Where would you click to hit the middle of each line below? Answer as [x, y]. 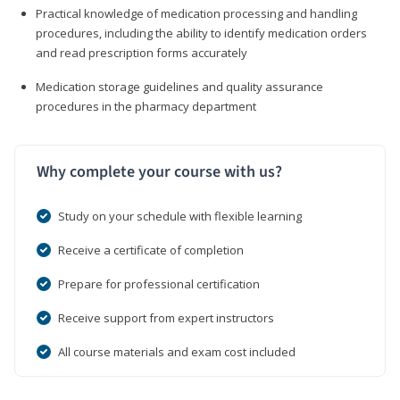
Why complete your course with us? [159, 171]
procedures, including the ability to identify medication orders [201, 33]
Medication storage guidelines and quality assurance [179, 86]
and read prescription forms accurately [142, 52]
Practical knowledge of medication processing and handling [196, 13]
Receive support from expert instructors [166, 317]
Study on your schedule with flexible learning [180, 216]
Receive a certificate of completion [151, 250]
